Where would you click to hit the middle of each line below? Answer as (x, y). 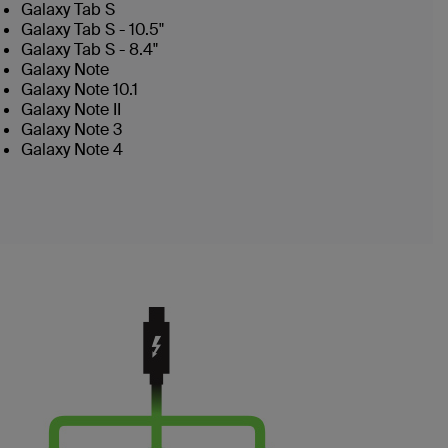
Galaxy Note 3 (71, 129)
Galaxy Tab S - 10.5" (92, 29)
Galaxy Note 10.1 (79, 89)
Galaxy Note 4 (72, 149)
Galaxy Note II (71, 109)
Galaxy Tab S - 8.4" (89, 49)
